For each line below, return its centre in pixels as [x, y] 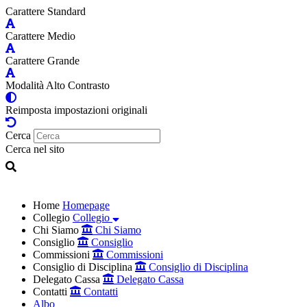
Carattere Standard [46, 11]
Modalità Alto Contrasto [58, 85]
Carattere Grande [42, 60]
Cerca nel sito [35, 149]
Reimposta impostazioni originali [76, 110]
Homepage [86, 205]
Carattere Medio [40, 36]
